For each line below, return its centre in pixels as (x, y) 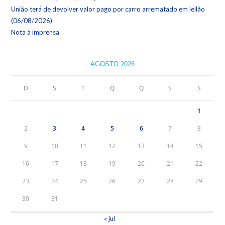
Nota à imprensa (35, 32)
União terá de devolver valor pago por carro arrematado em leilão (108, 9)
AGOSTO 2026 (112, 64)
